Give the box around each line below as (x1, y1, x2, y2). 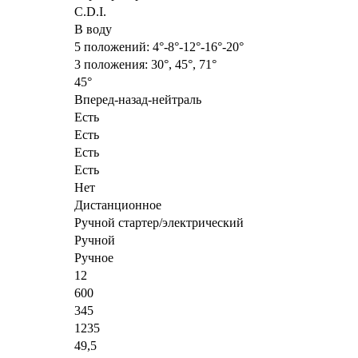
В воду (74, 22, 112, 36)
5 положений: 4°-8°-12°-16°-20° (74, 39, 244, 54)
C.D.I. (74, 4, 106, 18)
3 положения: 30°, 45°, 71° (74, 57, 217, 71)
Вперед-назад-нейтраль (74, 92, 201, 106)
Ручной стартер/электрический (74, 215, 244, 229)
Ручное (74, 250, 113, 265)
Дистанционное (74, 197, 161, 212)
